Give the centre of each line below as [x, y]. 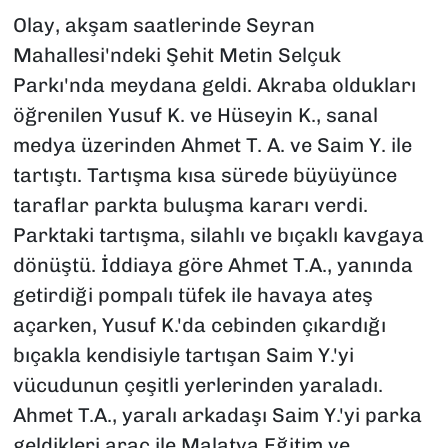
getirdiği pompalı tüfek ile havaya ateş [192, 295]
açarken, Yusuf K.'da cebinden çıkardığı [199, 325]
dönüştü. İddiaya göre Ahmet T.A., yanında [212, 265]
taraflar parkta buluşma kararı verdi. [190, 205]
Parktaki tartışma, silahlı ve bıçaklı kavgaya [218, 235]
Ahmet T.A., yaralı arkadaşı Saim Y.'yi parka [217, 415]
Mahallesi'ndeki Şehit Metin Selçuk [176, 55]
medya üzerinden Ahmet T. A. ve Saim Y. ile [212, 145]
